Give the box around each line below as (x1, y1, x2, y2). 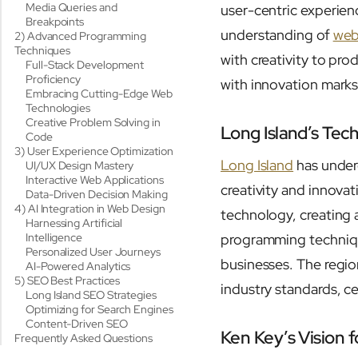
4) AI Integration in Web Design (14, 201, 165, 216)
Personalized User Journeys (26, 245, 161, 259)
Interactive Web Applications (26, 173, 164, 187)
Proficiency (26, 72, 82, 86)
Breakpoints (26, 14, 85, 29)
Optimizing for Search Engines (26, 302, 173, 316)
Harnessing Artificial (26, 216, 123, 230)
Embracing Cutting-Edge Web (26, 86, 173, 101)
